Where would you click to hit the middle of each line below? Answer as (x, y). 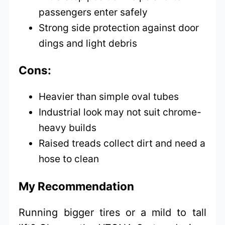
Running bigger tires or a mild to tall (113, 213)
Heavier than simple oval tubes (109, 97)
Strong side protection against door (119, 27)
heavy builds (68, 128)
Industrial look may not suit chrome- (120, 112)
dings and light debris (88, 43)
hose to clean (69, 159)
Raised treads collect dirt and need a (122, 143)
